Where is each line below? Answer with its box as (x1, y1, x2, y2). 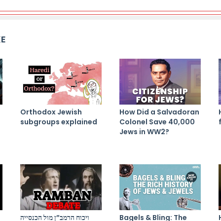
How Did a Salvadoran (119, 107, 199, 117)
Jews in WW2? (119, 126, 169, 137)
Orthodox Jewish (20, 107, 82, 117)
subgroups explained (20, 116, 97, 127)
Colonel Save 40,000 (119, 116, 195, 127)
